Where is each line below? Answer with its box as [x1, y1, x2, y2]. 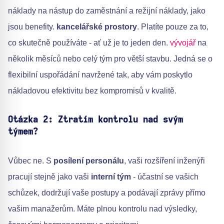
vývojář [170, 38, 195, 47]
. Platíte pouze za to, [137, 22, 208, 31]
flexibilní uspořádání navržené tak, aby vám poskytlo [8, 70, 192, 79]
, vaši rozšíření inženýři [124, 156, 205, 165]
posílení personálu [53, 156, 124, 165]
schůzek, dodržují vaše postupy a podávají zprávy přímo [8, 188, 205, 197]
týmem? [8, 127, 38, 136]
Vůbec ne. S [8, 156, 53, 165]
